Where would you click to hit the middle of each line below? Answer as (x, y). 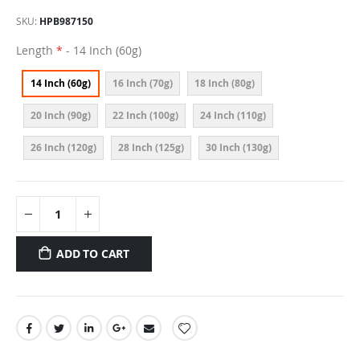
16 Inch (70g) (143, 83)
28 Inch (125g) (151, 147)
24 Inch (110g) (233, 115)
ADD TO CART (93, 253)
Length (35, 50)
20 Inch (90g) (61, 115)
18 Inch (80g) (225, 83)
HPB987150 (66, 21)
